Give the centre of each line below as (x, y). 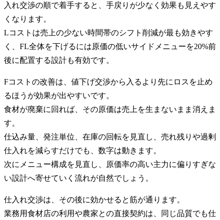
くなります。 (27, 19)
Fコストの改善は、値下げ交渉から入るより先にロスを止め (108, 82)
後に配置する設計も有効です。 (59, 60)
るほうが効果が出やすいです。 (59, 95)
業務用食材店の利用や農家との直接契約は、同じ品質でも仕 (110, 213)
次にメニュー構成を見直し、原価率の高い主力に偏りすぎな (110, 164)
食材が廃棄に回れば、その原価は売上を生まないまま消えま (110, 109)
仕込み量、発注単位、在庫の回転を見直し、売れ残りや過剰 (110, 137)
